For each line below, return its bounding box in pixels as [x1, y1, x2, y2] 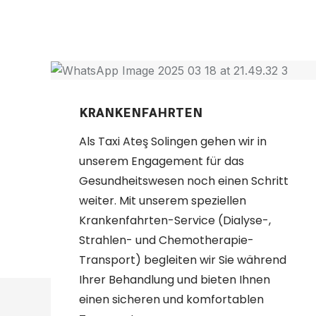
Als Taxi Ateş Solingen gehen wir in [79, 133, 267, 150]
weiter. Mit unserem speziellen [79, 193, 246, 209]
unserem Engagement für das [79, 153, 244, 170]
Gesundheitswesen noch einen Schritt [79, 173, 288, 190]
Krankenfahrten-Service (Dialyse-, [79, 212, 271, 229]
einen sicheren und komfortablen [79, 291, 264, 308]
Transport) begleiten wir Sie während [79, 252, 286, 269]
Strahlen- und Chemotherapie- [79, 232, 254, 249]
